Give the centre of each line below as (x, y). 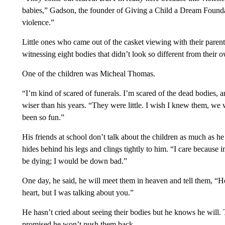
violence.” (38, 22)
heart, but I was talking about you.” (78, 193)
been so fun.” (43, 117)
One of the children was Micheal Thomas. (88, 74)
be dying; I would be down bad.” (74, 161)
